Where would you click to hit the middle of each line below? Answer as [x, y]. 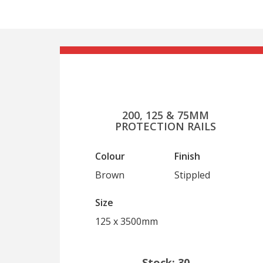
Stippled [192, 175]
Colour [110, 156]
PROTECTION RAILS [166, 126]
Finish [187, 156]
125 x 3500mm [127, 221]
